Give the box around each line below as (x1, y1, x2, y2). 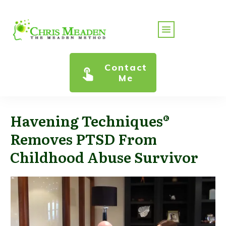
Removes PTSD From (10, 128, 157, 149)
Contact (104, 61, 147, 73)
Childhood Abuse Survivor (10, 146, 198, 167)
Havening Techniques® (10, 109, 169, 131)
